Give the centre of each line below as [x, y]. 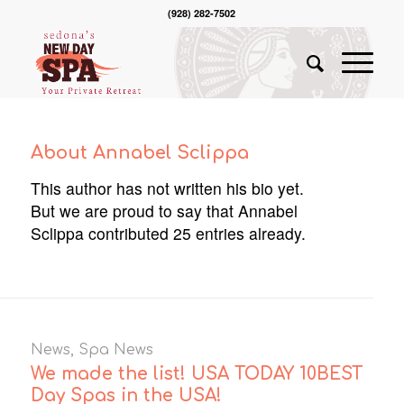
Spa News [115, 349]
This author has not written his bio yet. [167, 188]
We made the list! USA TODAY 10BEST [196, 373]
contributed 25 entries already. [194, 233]
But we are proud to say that [134, 210]
